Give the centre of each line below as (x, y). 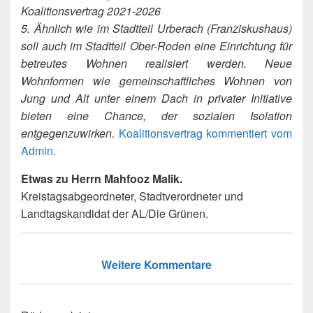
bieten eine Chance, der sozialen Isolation (156, 116)
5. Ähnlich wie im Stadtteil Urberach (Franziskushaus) (156, 29)
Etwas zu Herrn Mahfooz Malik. (102, 179)
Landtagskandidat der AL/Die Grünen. (115, 214)
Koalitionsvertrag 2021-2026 (91, 11)
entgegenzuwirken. (68, 133)
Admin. (38, 151)
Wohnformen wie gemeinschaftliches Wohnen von (156, 81)
